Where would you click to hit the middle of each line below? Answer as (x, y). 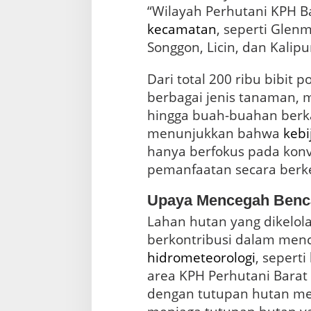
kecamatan (182, 29)
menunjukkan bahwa (215, 133)
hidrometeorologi (201, 257)
